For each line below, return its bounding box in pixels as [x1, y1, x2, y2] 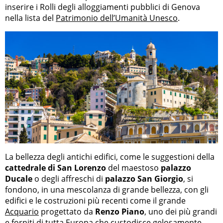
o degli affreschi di [32, 173, 105, 184]
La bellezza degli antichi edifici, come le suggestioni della [5, 151, 215, 162]
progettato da [39, 206, 95, 217]
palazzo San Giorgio [105, 173, 183, 184]
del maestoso [106, 162, 161, 173]
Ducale [5, 173, 32, 184]
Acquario [5, 206, 39, 217]
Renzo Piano [95, 206, 144, 217]
